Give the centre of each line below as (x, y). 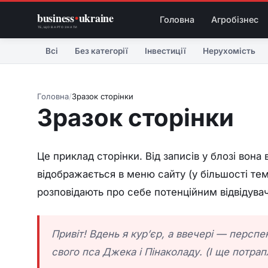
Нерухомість (229, 51)
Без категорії (101, 51)
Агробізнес (234, 19)
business (56, 18)
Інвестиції (165, 51)
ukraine (96, 18)
